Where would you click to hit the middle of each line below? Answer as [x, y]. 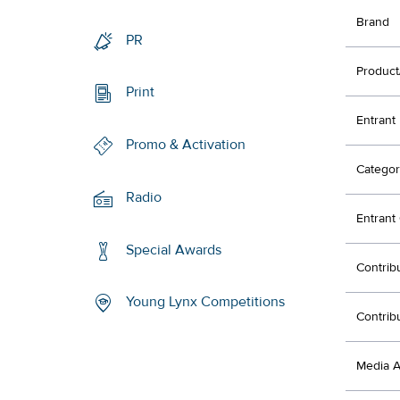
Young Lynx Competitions [206, 302]
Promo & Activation [186, 145]
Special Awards [174, 250]
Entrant [376, 120]
